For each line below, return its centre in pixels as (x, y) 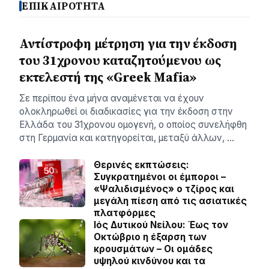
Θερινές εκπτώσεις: (141, 165)
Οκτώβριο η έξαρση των (150, 237)
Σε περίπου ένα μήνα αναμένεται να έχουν (112, 98)
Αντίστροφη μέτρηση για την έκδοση (128, 43)
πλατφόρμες (125, 213)
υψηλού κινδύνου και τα (150, 261)
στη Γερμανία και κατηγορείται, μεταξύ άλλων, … (127, 138)
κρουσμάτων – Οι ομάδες (153, 249)
